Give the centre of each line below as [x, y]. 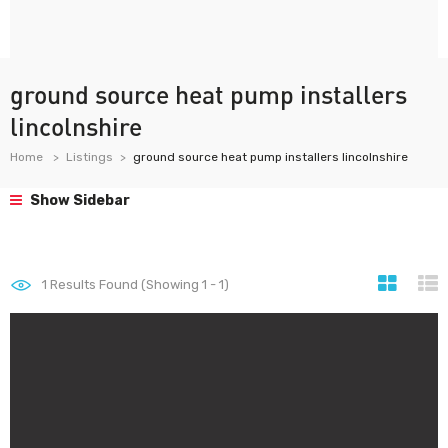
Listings [89, 157]
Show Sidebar [78, 200]
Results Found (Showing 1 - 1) [138, 284]
